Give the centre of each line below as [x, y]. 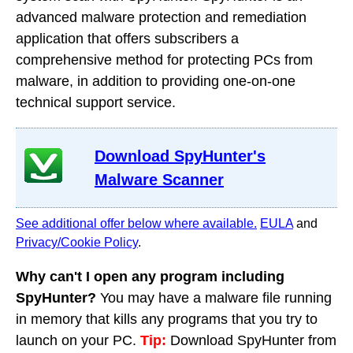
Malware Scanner [159, 180]
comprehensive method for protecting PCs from [164, 60]
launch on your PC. [78, 340]
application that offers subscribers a [127, 39]
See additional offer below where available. [136, 223]
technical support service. [96, 102]
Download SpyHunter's [180, 156]
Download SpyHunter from [251, 340]
